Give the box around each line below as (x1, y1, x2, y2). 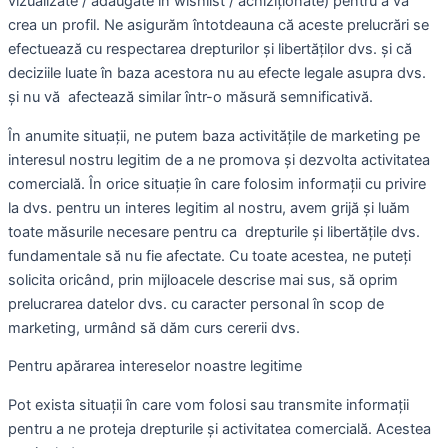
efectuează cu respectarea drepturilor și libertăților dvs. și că (8, 40, 412, 59)
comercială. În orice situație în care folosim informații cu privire (8, 174, 426, 193)
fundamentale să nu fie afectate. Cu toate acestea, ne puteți (8, 246, 411, 265)
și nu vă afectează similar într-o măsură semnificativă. (8, 88, 373, 107)
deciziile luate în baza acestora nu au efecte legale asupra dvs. (8, 64, 426, 83)
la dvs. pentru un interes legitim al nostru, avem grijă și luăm (8, 198, 410, 217)
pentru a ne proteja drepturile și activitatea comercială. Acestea (8, 419, 431, 438)
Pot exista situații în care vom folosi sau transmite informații (8, 395, 409, 414)
